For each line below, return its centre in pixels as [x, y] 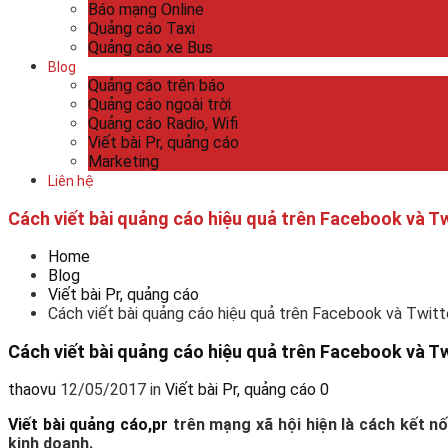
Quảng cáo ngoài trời [159, 104]
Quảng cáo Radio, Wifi [163, 123]
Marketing [123, 161]
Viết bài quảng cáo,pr [88, 424]
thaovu [32, 389]
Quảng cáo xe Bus [150, 47]
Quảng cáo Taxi [141, 28]
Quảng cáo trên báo [156, 85]
